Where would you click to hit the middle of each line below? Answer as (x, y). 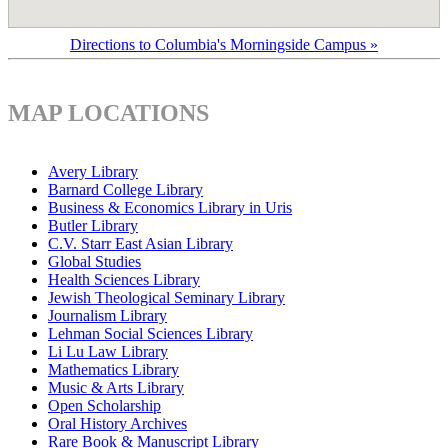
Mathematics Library (113, 369)
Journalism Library (107, 315)
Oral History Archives (117, 423)
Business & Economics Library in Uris (170, 207)
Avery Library (93, 171)
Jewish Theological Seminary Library (166, 297)
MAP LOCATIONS (108, 112)
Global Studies (94, 261)
